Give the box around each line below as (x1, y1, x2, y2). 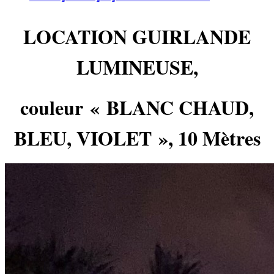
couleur (20, 93, 90, 122)
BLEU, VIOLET (13, 124, 158, 153)
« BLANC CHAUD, (90, 93, 254, 122)
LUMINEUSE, (76, 53, 198, 82)
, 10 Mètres (168, 124, 261, 153)
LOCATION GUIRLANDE (23, 22, 251, 51)
